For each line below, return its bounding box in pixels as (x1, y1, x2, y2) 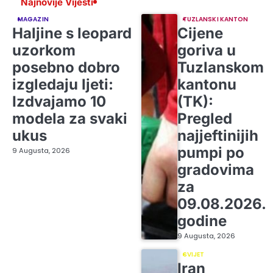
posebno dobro (12, 58, 120, 76)
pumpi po (177, 143, 244, 161)
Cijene (177, 24, 223, 42)
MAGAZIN (18, 14, 49, 24)
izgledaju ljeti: (12, 75, 113, 93)
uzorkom (12, 41, 76, 59)
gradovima (177, 160, 254, 179)
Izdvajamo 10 (12, 92, 106, 110)
